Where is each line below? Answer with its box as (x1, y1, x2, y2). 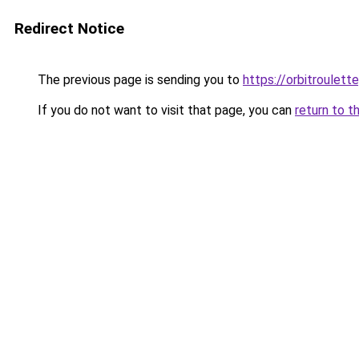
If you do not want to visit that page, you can (34, 103, 295, 118)
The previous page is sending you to (34, 72, 243, 87)
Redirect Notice (14, 19, 124, 38)
